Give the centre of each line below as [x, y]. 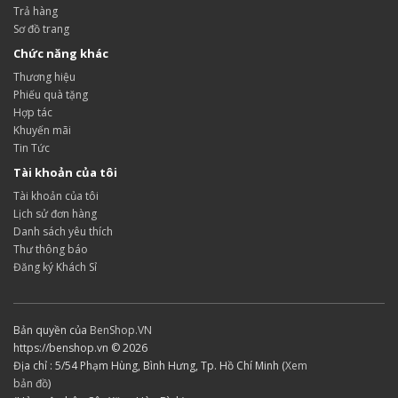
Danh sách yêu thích [63, 231]
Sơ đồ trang [41, 29]
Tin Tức [32, 148]
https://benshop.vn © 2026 [80, 348]
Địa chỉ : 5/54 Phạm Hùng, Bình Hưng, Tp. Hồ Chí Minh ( [149, 366]
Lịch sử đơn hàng [55, 214]
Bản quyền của [52, 330]
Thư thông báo [51, 249]
